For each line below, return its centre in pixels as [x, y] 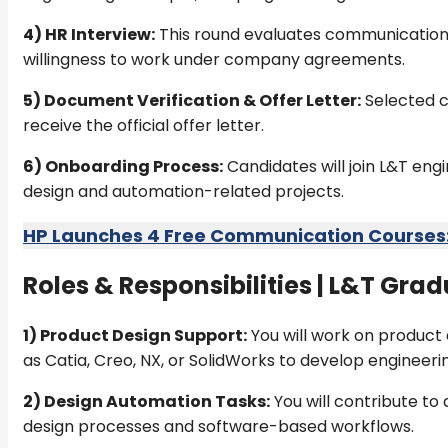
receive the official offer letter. [143, 125]
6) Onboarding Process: [123, 166]
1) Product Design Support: [135, 336]
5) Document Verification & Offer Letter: [192, 100]
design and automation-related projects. [183, 191]
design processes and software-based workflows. [218, 427]
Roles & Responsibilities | [176, 286]
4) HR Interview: [89, 34]
